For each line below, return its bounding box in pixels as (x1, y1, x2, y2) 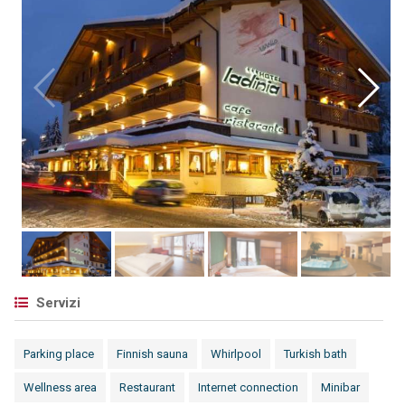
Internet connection (197, 381, 298, 394)
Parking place (23, 347, 94, 361)
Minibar (320, 381, 360, 394)
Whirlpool (210, 347, 261, 361)
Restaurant (118, 381, 175, 394)
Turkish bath (283, 347, 347, 361)
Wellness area (23, 381, 97, 394)
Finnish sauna (116, 347, 188, 361)
